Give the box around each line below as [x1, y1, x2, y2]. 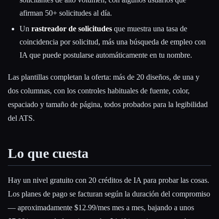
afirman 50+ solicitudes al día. [20, 9, 112, 18]
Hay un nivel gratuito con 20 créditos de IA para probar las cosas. [8, 175, 209, 184]
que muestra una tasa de [112, 24, 187, 33]
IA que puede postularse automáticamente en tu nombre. [20, 50, 192, 59]
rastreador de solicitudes [31, 24, 112, 33]
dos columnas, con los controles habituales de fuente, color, [8, 86, 190, 95]
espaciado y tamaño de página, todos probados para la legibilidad [8, 100, 208, 109]
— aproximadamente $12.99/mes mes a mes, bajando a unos [8, 203, 194, 212]
